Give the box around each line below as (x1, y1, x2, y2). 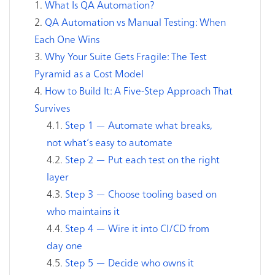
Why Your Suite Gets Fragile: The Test (45, 49, 207, 63)
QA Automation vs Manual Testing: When (45, 15, 226, 28)
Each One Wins (34, 32, 99, 45)
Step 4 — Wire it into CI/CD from (65, 221, 209, 234)
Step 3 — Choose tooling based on (65, 187, 217, 200)
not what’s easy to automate (47, 135, 172, 149)
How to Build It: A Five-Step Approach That (45, 83, 233, 97)
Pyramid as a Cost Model (34, 66, 144, 80)
